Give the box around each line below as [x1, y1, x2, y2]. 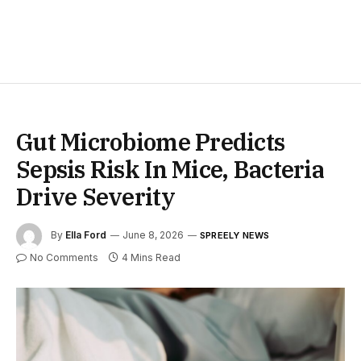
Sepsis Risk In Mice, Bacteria [16, 154, 324, 185]
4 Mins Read [122, 251, 180, 264]
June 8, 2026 [122, 229, 184, 242]
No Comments [30, 251, 98, 264]
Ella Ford [65, 229, 106, 242]
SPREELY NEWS [200, 230, 270, 242]
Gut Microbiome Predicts [16, 127, 285, 158]
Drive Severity [16, 181, 175, 213]
